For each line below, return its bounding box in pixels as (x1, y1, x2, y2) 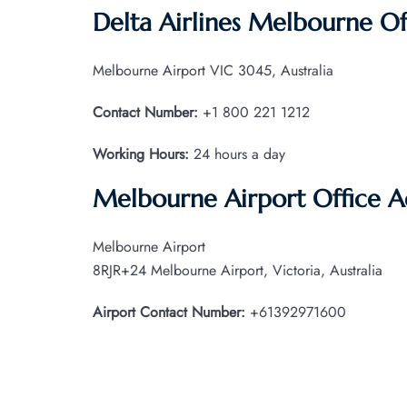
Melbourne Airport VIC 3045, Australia (93, 59, 333, 81)
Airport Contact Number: (93, 301, 245, 323)
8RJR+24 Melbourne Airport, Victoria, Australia (93, 259, 382, 281)
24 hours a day (189, 143, 285, 164)
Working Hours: (93, 143, 189, 164)
